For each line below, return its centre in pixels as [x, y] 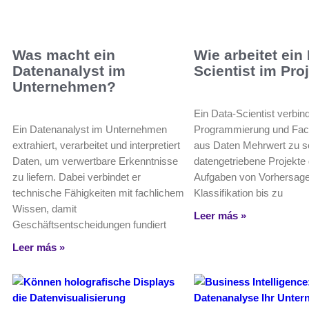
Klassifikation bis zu [239, 193]
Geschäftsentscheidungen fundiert [89, 225]
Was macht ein [64, 55]
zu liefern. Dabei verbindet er [77, 177]
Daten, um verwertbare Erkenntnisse [95, 161]
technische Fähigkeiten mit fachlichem [98, 193]
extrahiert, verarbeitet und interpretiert [96, 146]
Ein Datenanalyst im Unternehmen [90, 130]
